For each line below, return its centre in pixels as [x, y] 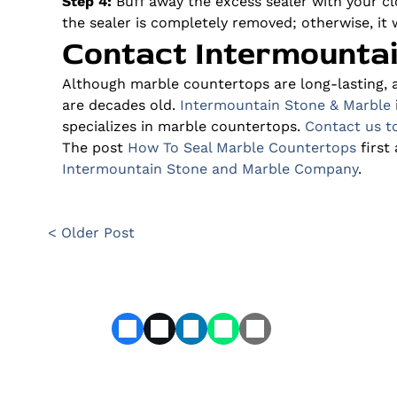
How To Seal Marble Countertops [241, 147]
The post [94, 147]
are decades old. [121, 105]
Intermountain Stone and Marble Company [210, 168]
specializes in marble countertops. [183, 126]
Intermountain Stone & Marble [285, 105]
